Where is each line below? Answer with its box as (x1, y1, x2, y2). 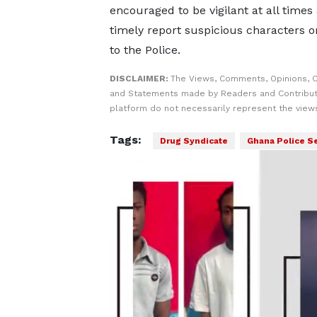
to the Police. (109, 43, 180, 57)
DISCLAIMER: (109, 74, 171, 83)
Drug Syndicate (159, 136, 228, 146)
